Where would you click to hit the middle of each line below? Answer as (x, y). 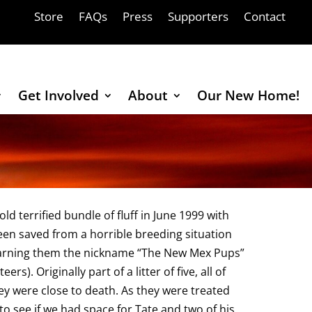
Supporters (198, 16)
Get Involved (58, 95)
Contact (265, 16)
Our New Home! (248, 95)
